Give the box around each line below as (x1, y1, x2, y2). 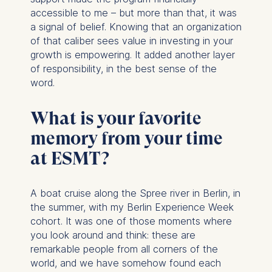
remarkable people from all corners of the (30, 242, 218, 255)
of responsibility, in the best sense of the (30, 62, 217, 75)
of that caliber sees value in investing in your (30, 34, 233, 47)
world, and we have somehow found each (30, 256, 221, 269)
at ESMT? (30, 147, 109, 169)
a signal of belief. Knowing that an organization (30, 20, 242, 33)
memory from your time (30, 127, 223, 149)
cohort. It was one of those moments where (30, 214, 232, 227)
